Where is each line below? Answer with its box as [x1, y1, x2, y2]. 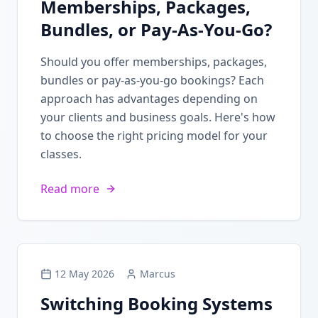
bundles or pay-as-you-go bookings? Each [40, 72, 264, 88]
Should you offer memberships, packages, [40, 54, 267, 70]
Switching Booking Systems [40, 292, 273, 315]
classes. [40, 146, 82, 162]
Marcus [140, 267, 175, 280]
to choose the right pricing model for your [40, 128, 268, 143]
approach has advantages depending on [40, 91, 258, 106]
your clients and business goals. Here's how [40, 109, 275, 125]
